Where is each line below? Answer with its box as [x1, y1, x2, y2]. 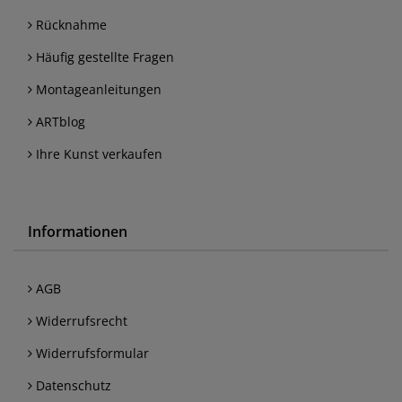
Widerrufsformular [32, 345, 149, 363]
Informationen [28, 222, 127, 242]
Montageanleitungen [32, 81, 162, 99]
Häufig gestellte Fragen [32, 48, 174, 66]
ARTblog [32, 113, 85, 131]
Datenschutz [32, 377, 111, 395]
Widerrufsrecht [32, 312, 127, 330]
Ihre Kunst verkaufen [32, 145, 162, 163]
